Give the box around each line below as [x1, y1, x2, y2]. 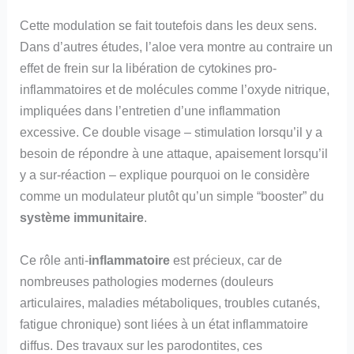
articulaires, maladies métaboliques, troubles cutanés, [20, 295, 321, 310]
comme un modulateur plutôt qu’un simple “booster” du [20, 189, 325, 204]
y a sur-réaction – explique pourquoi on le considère [20, 168, 311, 183]
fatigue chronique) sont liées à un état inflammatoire [20, 316, 309, 331]
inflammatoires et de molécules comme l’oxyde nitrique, [20, 82, 330, 97]
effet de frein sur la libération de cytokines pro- [20, 61, 277, 76]
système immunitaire [20, 210, 145, 225]
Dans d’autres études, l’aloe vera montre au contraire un [20, 40, 333, 55]
